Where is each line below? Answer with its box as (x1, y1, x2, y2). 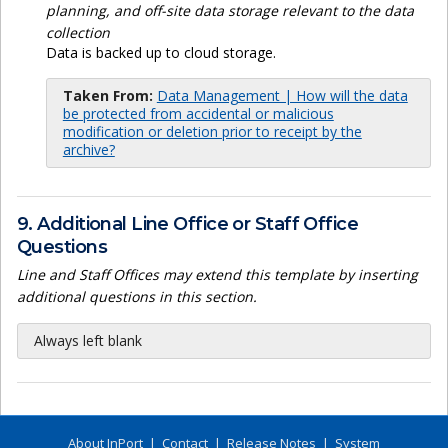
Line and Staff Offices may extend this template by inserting (17, 265, 418, 285)
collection (45, 23, 110, 43)
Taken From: (62, 86, 153, 106)
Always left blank (34, 331, 142, 351)
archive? (62, 140, 115, 160)
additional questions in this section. (17, 287, 257, 307)
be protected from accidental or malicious (62, 104, 334, 124)
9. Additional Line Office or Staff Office (17, 212, 359, 235)
